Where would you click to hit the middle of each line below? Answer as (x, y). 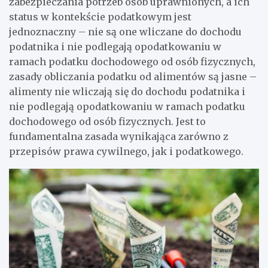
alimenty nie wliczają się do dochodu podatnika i (127, 91)
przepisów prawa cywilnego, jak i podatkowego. (126, 151)
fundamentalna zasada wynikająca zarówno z (119, 136)
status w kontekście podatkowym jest (100, 16)
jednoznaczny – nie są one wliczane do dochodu (125, 31)
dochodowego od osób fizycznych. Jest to (107, 121)
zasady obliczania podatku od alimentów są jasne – (133, 76)
